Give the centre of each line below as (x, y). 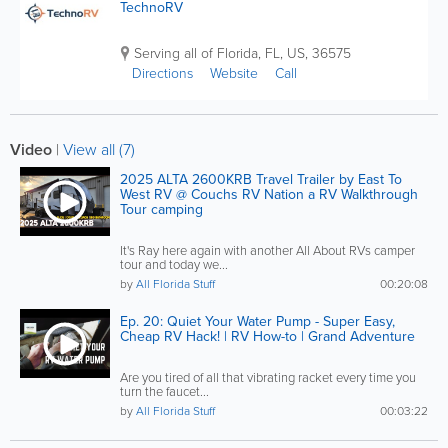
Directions (162, 72)
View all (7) (99, 149)
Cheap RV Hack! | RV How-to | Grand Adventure (267, 336)
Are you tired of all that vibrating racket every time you (268, 377)
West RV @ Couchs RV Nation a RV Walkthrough (269, 194)
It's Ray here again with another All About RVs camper (267, 250)
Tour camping (161, 209)
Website (234, 72)
